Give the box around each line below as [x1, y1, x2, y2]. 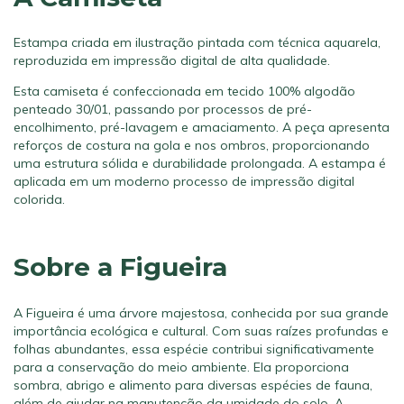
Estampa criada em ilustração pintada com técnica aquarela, [14, 34, 381, 51]
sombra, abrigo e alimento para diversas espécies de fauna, [14, 376, 372, 393]
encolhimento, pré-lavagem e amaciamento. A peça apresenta [14, 119, 390, 136]
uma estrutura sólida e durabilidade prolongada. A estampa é [14, 155, 386, 172]
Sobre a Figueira [14, 252, 227, 283]
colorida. [14, 191, 65, 208]
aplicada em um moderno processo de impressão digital [14, 173, 354, 190]
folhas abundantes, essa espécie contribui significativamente [14, 340, 374, 357]
